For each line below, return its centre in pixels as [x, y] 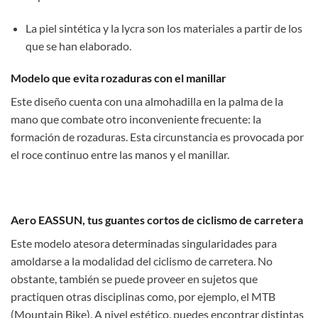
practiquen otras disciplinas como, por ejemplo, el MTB [143, 296]
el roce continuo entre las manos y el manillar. [120, 155]
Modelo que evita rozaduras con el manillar [119, 78]
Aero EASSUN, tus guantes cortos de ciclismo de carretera [157, 219]
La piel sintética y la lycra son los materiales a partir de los [164, 28]
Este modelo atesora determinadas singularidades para [144, 243]
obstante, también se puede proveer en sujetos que [134, 278]
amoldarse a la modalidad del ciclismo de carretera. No [142, 261]
